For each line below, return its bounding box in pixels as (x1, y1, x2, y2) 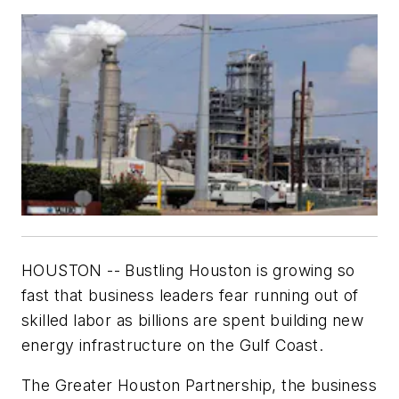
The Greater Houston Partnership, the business (21, 376, 377, 395)
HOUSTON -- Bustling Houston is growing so (21, 260, 355, 280)
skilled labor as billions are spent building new (21, 310, 364, 330)
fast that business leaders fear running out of (21, 285, 359, 305)
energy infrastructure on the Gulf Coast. (21, 335, 323, 354)
